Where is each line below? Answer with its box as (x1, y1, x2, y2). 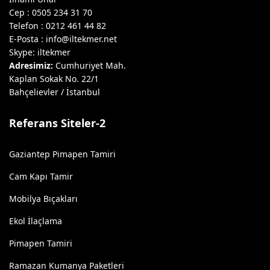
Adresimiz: (9, 60, 53, 71)
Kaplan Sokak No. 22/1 (9, 73, 99, 84)
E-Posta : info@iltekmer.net (9, 33, 117, 45)
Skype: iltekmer (9, 46, 71, 58)
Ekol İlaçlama (9, 215, 62, 227)
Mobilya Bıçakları (9, 193, 78, 204)
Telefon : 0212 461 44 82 (9, 20, 106, 31)
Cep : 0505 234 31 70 (9, 7, 92, 18)
